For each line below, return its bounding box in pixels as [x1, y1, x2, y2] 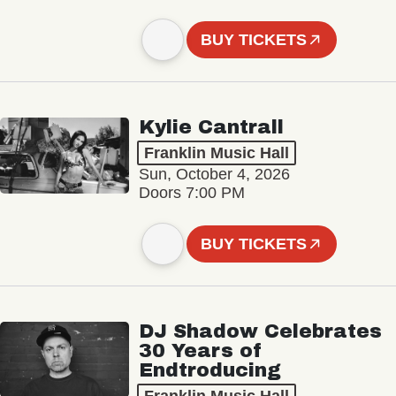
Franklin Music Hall [143, 144, 289, 163]
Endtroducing [138, 360, 281, 382]
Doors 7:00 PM [138, 184, 245, 202]
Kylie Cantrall [138, 117, 284, 139]
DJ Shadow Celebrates [138, 321, 382, 343]
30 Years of [138, 340, 263, 362]
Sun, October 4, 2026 [138, 165, 290, 184]
